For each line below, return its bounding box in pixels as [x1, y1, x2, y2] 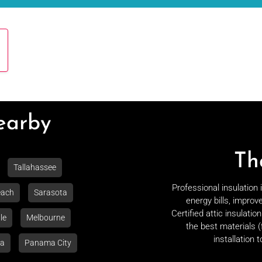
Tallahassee [13, 163, 56, 172]
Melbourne [26, 213, 65, 222]
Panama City [24, 238, 71, 247]
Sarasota [34, 188, 67, 197]
